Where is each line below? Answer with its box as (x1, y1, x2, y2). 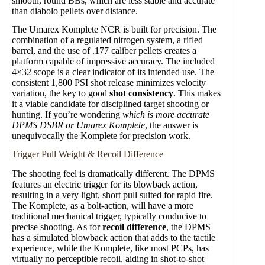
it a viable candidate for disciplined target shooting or (12, 98, 209, 109)
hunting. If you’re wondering (12, 109, 122, 119)
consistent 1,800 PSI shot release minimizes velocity (12, 77, 206, 88)
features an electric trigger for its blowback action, (12, 179, 198, 189)
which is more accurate (122, 109, 209, 119)
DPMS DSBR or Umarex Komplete (12, 119, 145, 130)
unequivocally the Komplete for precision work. (12, 130, 190, 141)
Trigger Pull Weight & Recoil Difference (12, 148, 163, 159)
